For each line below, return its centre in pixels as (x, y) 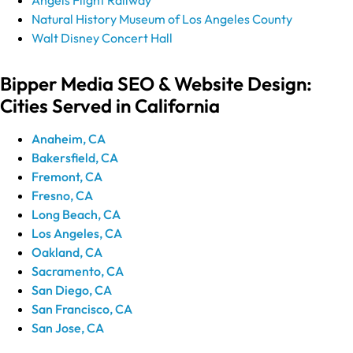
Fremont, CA (67, 176)
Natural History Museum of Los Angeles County (162, 19)
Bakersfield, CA (75, 157)
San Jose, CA (68, 327)
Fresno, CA (62, 195)
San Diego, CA (72, 290)
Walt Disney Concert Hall (102, 37)
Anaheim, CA (69, 138)
